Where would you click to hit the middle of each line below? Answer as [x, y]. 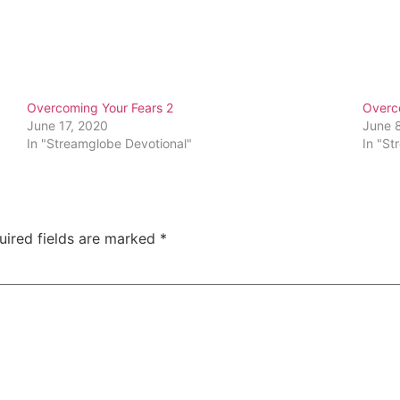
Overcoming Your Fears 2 [100, 108]
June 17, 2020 [68, 126]
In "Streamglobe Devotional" [110, 144]
